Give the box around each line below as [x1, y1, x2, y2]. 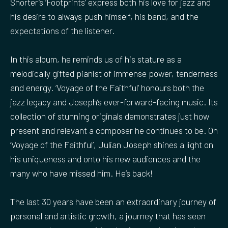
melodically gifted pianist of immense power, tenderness [10, 68, 218, 79]
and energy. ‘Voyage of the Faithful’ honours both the [10, 82, 204, 94]
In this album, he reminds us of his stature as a [10, 53, 182, 65]
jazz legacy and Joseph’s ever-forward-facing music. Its [10, 96, 218, 108]
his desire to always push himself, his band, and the [10, 10, 198, 22]
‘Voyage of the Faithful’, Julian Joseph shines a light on [10, 139, 213, 151]
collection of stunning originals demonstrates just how [10, 110, 209, 122]
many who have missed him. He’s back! [10, 167, 153, 179]
